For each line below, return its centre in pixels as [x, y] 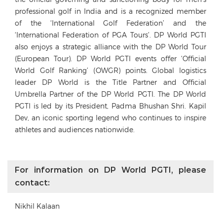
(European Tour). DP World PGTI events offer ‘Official [110, 58]
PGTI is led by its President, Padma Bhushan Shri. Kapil [110, 106]
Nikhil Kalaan [37, 206]
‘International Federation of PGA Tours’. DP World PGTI [110, 35]
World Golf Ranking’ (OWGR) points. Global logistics [110, 70]
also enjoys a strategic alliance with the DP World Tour [110, 47]
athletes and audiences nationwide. [75, 129]
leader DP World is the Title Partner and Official [110, 82]
